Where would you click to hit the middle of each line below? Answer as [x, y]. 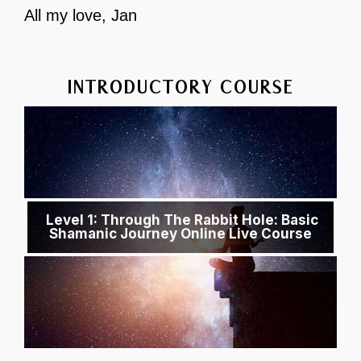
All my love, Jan [81, 16]
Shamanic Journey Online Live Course [180, 234]
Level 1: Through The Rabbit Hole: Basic [180, 220]
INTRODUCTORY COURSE [180, 88]
